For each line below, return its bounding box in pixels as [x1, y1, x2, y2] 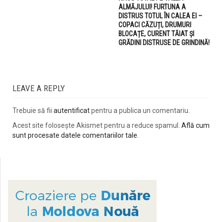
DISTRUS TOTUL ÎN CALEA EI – [118, 11, 202, 20]
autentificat [54, 106, 90, 114]
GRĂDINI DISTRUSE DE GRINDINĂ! [118, 38, 210, 47]
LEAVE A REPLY [12, 83, 65, 93]
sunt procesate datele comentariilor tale [12, 131, 137, 139]
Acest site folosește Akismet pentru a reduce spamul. [12, 121, 181, 129]
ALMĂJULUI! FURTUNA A [118, 2, 186, 11]
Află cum [181, 121, 210, 129]
